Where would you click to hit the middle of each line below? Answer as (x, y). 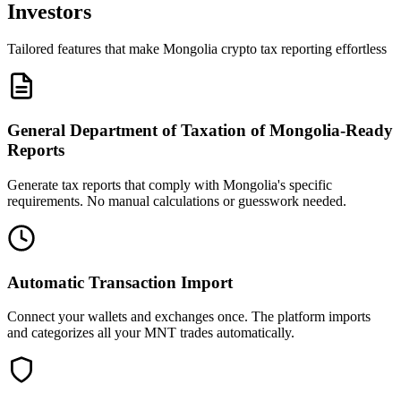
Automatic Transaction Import (120, 282)
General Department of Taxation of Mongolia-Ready (200, 131)
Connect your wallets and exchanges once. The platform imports (189, 317)
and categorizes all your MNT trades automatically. (151, 333)
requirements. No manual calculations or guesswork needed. (177, 200)
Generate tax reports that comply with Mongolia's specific (170, 184)
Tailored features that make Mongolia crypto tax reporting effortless (197, 49)
